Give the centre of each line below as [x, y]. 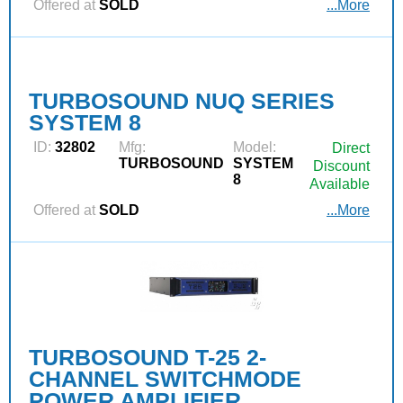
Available [340, 184]
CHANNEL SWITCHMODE [165, 379]
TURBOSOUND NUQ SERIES [182, 100]
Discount [341, 166]
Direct [351, 148]
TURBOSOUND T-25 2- [148, 358]
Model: [255, 147]
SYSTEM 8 [85, 122]
